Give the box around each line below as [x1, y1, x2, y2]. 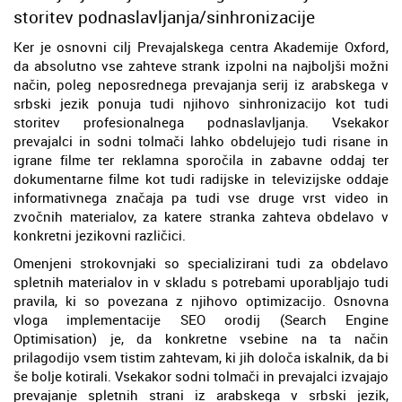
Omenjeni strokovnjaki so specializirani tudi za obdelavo [13, 253, 389, 272]
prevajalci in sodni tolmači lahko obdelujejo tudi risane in [13, 131, 389, 150]
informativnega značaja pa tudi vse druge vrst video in [13, 188, 389, 206]
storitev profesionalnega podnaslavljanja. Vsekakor [13, 112, 389, 131]
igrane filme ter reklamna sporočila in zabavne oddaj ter [13, 150, 389, 169]
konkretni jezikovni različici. [13, 225, 186, 244]
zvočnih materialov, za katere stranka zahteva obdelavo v [13, 206, 389, 225]
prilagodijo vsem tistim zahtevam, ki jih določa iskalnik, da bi [13, 347, 389, 366]
